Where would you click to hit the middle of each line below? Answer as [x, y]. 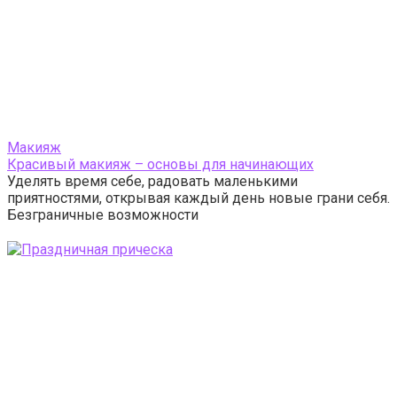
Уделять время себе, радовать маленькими [152, 181]
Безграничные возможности [103, 215]
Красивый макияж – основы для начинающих [160, 164]
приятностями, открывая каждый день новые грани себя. [198, 198]
